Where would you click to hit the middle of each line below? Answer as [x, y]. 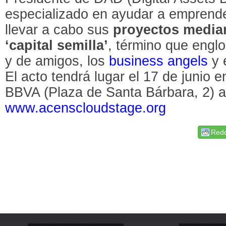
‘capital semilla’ [57, 45]
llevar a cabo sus [59, 30]
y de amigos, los [57, 61]
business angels [159, 61]
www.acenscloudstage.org [86, 108]
